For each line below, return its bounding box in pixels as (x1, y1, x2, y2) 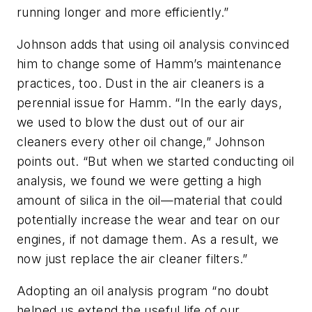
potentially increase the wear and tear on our (17, 212, 280, 227)
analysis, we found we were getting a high (17, 173, 262, 188)
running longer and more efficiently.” (17, 5, 229, 20)
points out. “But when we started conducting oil (17, 153, 295, 169)
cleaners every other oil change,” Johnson (17, 134, 265, 149)
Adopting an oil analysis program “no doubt (17, 283, 270, 298)
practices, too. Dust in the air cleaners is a (17, 75, 264, 91)
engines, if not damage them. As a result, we (17, 231, 279, 247)
